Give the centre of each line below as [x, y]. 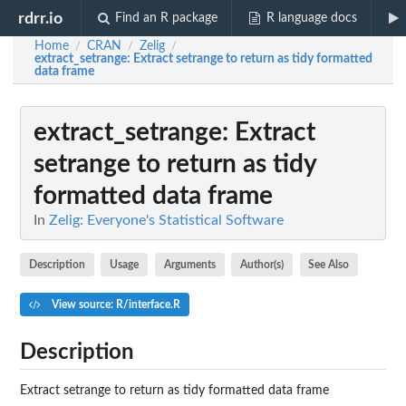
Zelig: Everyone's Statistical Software [166, 220]
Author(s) [262, 264]
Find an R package [167, 18]
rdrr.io [41, 18]
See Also [329, 264]
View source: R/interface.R [114, 304]
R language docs [311, 18]
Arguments [189, 264]
